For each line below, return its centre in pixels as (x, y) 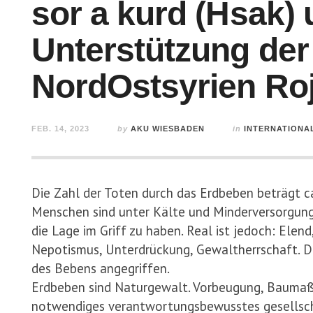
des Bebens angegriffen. (102, 268)
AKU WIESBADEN (168, 129)
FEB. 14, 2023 (60, 129)
